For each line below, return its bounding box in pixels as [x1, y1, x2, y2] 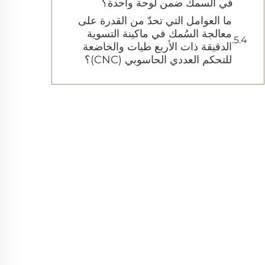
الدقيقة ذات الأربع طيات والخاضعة [83, 40, 232, 53]
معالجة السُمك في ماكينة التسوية [87, 27, 232, 40]
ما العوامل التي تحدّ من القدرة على [78, 14, 232, 27]
